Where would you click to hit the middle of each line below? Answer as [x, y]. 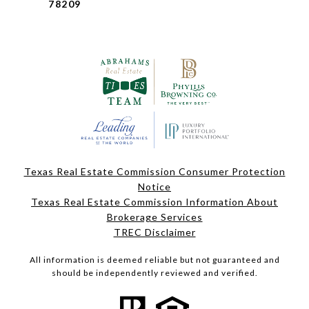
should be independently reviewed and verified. [154, 273]
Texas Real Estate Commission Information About [154, 202]
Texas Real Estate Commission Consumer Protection [154, 172]
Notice [154, 187]
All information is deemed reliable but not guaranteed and [154, 260]
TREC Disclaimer [154, 232]
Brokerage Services [154, 217]
